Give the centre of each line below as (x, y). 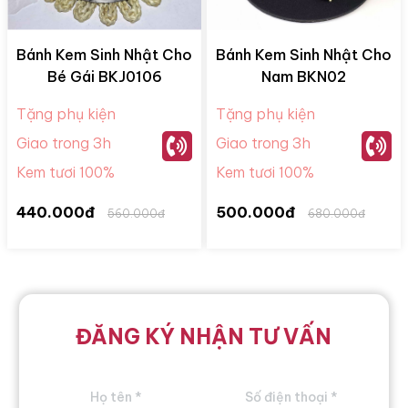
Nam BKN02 (304, 76)
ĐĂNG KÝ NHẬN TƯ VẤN (204, 336)
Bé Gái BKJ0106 (104, 76)
